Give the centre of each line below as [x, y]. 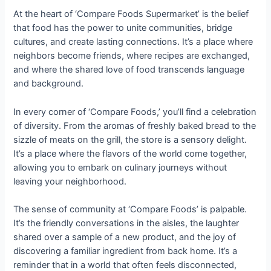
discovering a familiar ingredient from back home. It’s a [126, 251]
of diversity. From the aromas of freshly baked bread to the [135, 126]
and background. [49, 84]
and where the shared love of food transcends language [129, 70]
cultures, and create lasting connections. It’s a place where [133, 42]
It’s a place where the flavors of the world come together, [130, 153]
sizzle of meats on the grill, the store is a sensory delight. [130, 139]
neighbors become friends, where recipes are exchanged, [132, 56]
